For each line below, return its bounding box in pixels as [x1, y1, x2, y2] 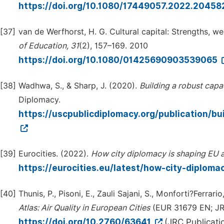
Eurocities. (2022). [18, 149, 91, 158]
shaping [176, 149, 205, 158]
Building [139, 81, 169, 90]
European [90, 203, 126, 212]
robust [178, 81, 202, 90]
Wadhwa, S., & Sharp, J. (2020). [18, 81, 139, 90]
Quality [53, 203, 80, 212]
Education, [28, 41, 68, 50]
